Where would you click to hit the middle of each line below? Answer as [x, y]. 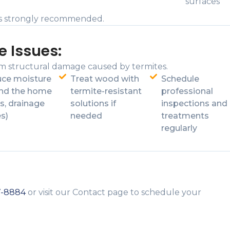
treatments [185, 116]
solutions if [93, 103]
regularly [179, 128]
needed [87, 116]
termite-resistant [106, 91]
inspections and [194, 103]
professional [187, 91]
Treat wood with [105, 79]
